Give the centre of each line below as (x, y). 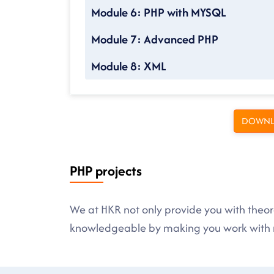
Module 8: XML (129, 66)
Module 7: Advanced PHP (155, 39)
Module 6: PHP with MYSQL (159, 13)
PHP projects (106, 171)
